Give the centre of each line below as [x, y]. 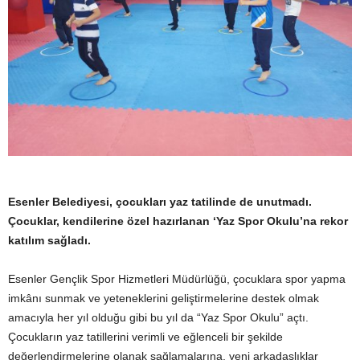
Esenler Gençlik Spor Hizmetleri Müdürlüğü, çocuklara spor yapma [177, 279]
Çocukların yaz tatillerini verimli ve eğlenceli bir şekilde [145, 337]
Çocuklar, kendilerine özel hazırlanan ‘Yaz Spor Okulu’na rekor [178, 221]
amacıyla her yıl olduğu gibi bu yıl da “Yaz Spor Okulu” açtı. [158, 317]
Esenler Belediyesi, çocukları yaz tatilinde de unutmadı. [160, 202]
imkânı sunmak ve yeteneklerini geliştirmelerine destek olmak [164, 298]
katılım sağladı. [49, 240]
